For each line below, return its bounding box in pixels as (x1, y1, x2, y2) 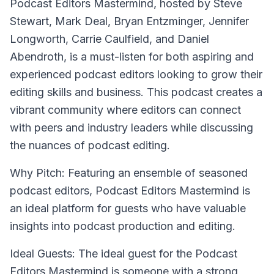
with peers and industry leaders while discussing (10, 121, 253, 134)
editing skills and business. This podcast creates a (10, 86, 262, 98)
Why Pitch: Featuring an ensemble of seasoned (10, 166, 248, 179)
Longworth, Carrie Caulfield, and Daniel (10, 32, 209, 45)
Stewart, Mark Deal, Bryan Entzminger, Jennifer (10, 15, 249, 28)
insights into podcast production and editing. (10, 220, 235, 232)
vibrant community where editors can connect (10, 103, 241, 116)
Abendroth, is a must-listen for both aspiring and (10, 50, 254, 63)
